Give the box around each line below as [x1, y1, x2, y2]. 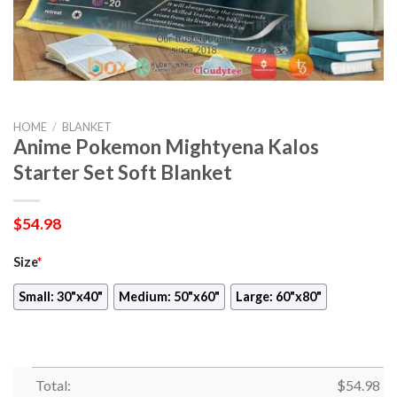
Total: [35, 377, 71, 394]
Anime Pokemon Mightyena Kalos [13, 134, 319, 159]
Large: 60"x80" [236, 289, 323, 305]
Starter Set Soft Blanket [13, 160, 232, 184]
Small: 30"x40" [19, 289, 103, 305]
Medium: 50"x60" [119, 289, 221, 305]
